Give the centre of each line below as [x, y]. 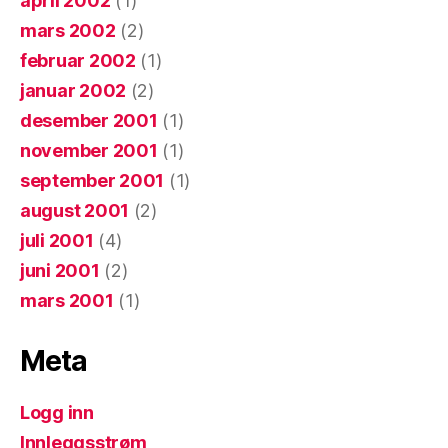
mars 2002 [68, 31]
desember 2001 [89, 121]
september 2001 [92, 181]
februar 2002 [78, 61]
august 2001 [75, 211]
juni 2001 [60, 271]
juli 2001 [57, 241]
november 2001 [89, 151]
